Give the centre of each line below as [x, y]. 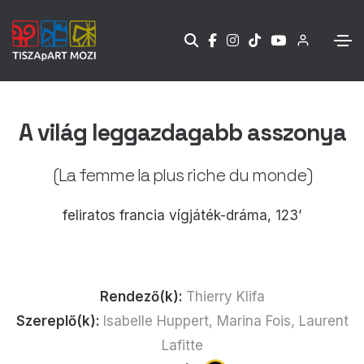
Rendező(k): [143, 296]
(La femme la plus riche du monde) [182, 175]
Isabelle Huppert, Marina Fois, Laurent [225, 321]
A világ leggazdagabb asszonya [182, 132]
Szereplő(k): [59, 321]
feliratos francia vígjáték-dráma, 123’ [182, 215]
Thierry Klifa [225, 296]
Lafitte [182, 345]
